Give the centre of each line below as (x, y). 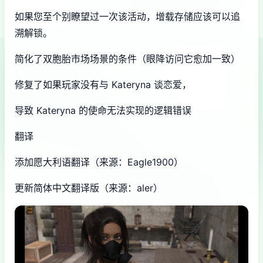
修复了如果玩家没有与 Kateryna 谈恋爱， (103, 85)
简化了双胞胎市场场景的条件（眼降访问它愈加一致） (127, 59)
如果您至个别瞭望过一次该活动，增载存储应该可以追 (127, 17)
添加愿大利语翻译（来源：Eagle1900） (99, 162)
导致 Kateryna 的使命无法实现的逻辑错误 (103, 111)
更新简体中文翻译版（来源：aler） (89, 188)
